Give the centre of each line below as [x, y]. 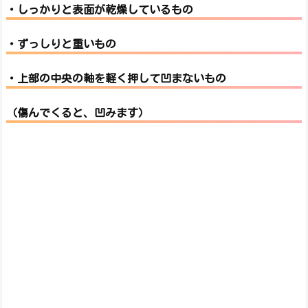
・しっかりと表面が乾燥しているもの [100, 10]
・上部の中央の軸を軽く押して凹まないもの [116, 78]
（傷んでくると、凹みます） [78, 113]
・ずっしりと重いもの [61, 44]
